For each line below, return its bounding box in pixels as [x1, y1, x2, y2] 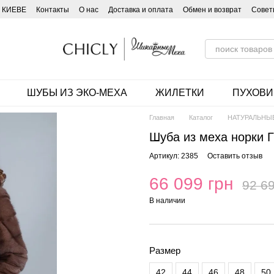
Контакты [36, 6, 69, 14]
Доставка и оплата [108, 6, 173, 14]
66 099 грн [149, 174, 233, 193]
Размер [149, 245, 180, 256]
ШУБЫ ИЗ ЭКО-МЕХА [26, 87, 127, 98]
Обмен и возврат [183, 6, 242, 14]
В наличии [149, 196, 185, 205]
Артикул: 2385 [149, 152, 198, 160]
